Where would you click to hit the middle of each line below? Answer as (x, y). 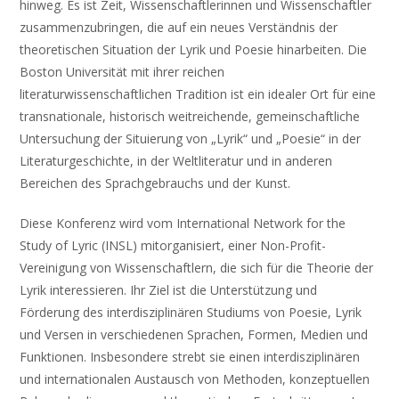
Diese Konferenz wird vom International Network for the (183, 223)
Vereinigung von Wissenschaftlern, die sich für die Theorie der (197, 268)
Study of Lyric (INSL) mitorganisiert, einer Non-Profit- (173, 245)
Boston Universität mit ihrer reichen (122, 72)
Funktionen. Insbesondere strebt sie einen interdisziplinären (190, 357)
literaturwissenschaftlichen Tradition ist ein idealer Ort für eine (198, 94)
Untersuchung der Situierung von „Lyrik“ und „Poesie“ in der (191, 138)
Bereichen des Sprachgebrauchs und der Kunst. (155, 183)
